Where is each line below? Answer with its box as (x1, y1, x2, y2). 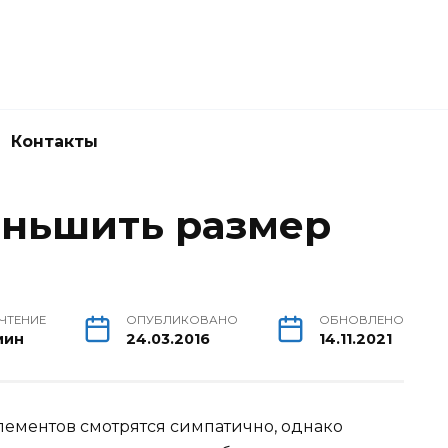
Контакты (11, 132, 98, 151)
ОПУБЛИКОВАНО (126, 313, 239, 327)
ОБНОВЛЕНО (318, 313, 404, 327)
